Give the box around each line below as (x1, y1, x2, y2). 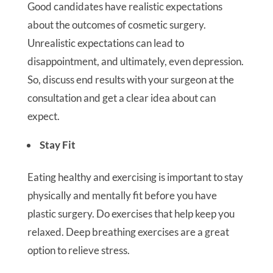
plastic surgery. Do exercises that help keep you (27, 207, 235, 220)
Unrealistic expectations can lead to (27, 37, 184, 49)
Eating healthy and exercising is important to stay (27, 171, 243, 183)
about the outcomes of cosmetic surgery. (27, 18, 206, 31)
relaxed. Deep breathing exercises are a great (27, 225, 229, 238)
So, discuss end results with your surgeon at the (27, 73, 234, 86)
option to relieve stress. (27, 244, 130, 257)
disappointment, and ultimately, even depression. (27, 55, 244, 68)
